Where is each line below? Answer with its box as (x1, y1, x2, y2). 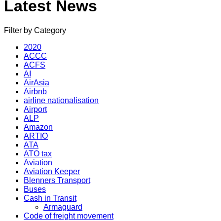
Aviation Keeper (24, 167, 80, 176)
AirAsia (24, 78, 49, 87)
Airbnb (24, 87, 47, 96)
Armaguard (43, 202, 82, 211)
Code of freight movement (24, 211, 113, 220)
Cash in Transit (24, 193, 76, 202)
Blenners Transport (24, 176, 90, 184)
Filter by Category (4, 26, 66, 35)
